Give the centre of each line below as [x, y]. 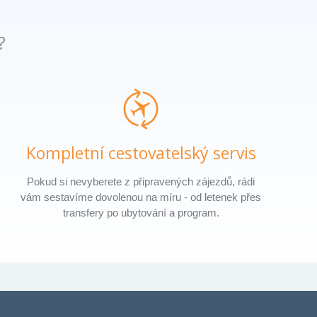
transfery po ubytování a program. [141, 212]
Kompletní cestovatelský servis [141, 152]
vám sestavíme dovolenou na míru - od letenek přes [141, 197]
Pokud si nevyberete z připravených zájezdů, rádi [141, 181]
